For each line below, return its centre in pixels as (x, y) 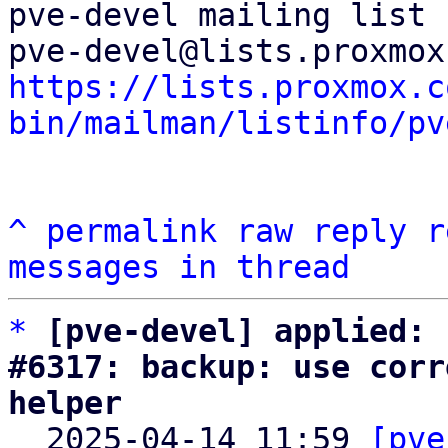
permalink (131, 231)
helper (65, 403)
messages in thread (179, 267)
